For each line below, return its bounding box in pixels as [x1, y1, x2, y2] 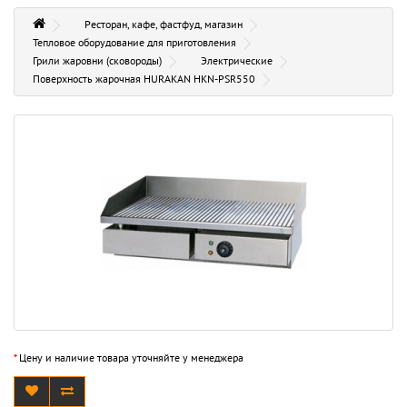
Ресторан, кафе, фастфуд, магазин [84, 16, 243, 31]
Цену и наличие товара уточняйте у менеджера [16, 350, 243, 364]
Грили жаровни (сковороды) [33, 53, 162, 67]
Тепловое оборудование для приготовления [33, 35, 236, 49]
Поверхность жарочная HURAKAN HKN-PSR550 [33, 71, 255, 85]
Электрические [201, 53, 273, 67]
